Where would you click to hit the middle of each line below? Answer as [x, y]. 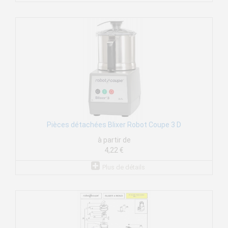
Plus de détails [123, 167]
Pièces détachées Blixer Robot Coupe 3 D [114, 125]
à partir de [114, 140]
